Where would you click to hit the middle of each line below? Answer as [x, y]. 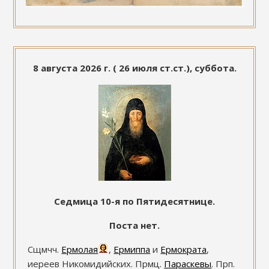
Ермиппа [132, 249]
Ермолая [80, 249]
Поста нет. [134, 225]
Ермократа [184, 249]
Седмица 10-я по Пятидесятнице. [134, 201]
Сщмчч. [45, 249]
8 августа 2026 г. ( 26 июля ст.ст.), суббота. [134, 68]
